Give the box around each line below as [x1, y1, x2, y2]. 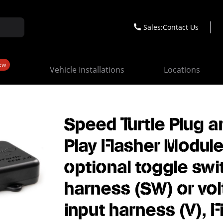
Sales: [143, 22, 163, 32]
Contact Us [162, 22, 199, 32]
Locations [164, 64, 201, 75]
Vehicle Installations [49, 64, 124, 75]
